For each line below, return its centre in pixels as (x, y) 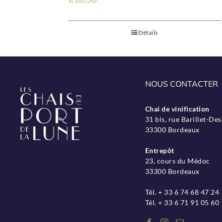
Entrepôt (160, 150)
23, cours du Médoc (177, 161)
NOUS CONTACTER (181, 83)
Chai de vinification (177, 109)
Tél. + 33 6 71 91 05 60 (182, 202)
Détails (148, 32)
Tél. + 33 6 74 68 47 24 (182, 192)
